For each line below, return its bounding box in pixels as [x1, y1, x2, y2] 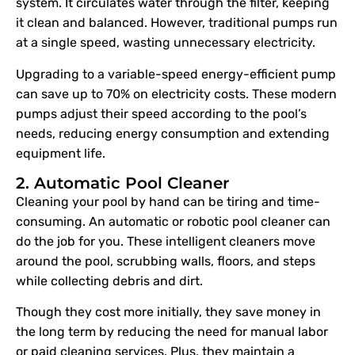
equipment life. [16, 145, 105, 161]
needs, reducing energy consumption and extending [16, 125, 330, 141]
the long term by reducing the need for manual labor [16, 324, 328, 340]
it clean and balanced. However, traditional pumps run [16, 15, 338, 31]
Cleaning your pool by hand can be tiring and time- [16, 193, 320, 209]
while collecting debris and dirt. [16, 273, 203, 288]
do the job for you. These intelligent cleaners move [16, 233, 315, 249]
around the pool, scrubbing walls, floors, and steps [16, 253, 315, 269]
